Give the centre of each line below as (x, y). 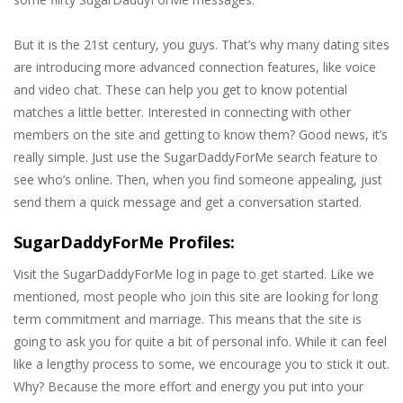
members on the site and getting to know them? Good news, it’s (201, 135)
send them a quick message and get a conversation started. (188, 202)
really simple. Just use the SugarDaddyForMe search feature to (196, 157)
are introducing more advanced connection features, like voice (195, 67)
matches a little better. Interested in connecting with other (182, 112)
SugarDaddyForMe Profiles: (124, 242)
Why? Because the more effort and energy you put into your (188, 387)
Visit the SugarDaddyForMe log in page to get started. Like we (194, 274)
